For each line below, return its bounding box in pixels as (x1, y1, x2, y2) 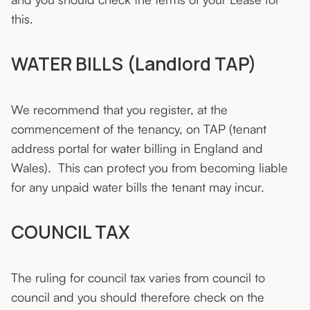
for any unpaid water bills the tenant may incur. (11, 179, 268, 195)
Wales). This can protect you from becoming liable (11, 160, 288, 176)
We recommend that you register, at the (11, 102, 228, 118)
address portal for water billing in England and (11, 140, 263, 156)
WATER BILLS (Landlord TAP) (11, 51, 257, 77)
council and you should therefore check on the (11, 289, 264, 305)
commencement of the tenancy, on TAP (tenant (11, 121, 266, 137)
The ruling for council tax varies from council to (11, 270, 265, 286)
